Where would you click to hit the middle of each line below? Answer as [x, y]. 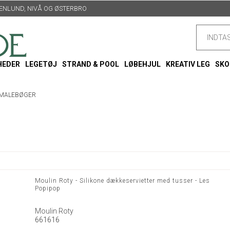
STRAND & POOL [91, 64]
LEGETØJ [41, 64]
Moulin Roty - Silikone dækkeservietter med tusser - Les [122, 181]
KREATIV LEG [188, 64]
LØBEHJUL [142, 64]
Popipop [47, 189]
